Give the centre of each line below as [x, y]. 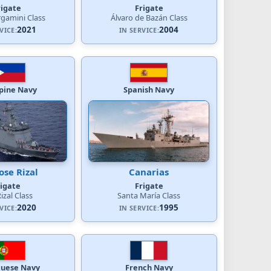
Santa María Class [149, 195]
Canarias [149, 171]
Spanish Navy [149, 89]
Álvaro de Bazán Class [149, 17]
